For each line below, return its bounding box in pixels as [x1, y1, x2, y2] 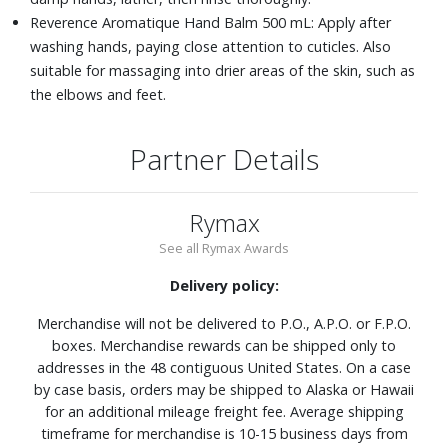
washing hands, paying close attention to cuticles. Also [30, 36, 391, 56]
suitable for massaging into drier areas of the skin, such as [30, 60, 415, 80]
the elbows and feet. [30, 84, 166, 104]
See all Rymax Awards [159, 238, 289, 257]
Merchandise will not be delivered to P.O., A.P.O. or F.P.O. [37, 313, 411, 333]
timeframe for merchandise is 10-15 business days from [40, 423, 408, 443]
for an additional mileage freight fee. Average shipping [44, 401, 404, 421]
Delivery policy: [169, 275, 279, 295]
